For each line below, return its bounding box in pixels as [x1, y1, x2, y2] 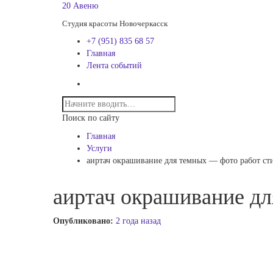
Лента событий [87, 61, 142, 70]
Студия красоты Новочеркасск [62, 19, 168, 28]
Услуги [87, 144, 112, 153]
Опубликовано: [53, 216, 116, 225]
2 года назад [116, 216, 161, 225]
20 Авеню [62, 1, 98, 10]
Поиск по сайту [62, 113, 119, 122]
